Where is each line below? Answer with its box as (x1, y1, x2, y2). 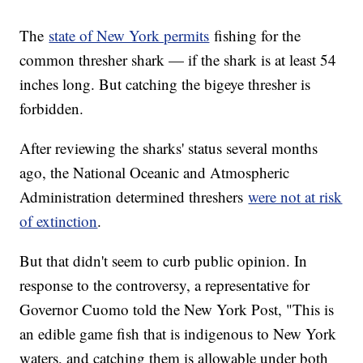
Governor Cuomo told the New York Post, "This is (19, 299, 335, 320)
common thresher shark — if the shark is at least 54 (19, 49, 337, 70)
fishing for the (209, 25, 301, 46)
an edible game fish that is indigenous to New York (19, 323, 337, 344)
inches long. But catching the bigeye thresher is (19, 74, 311, 95)
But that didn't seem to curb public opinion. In (19, 250, 308, 271)
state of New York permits (49, 25, 210, 46)
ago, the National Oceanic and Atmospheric (19, 162, 290, 183)
